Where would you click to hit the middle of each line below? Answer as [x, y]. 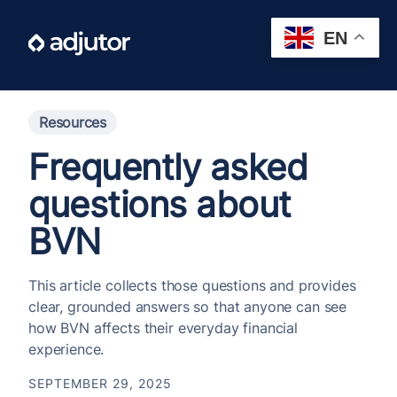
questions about [160, 204]
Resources [73, 122]
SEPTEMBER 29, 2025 [100, 383]
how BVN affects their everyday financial [163, 328]
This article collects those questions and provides [192, 285]
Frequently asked [168, 167]
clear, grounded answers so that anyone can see [188, 307]
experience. [66, 349]
